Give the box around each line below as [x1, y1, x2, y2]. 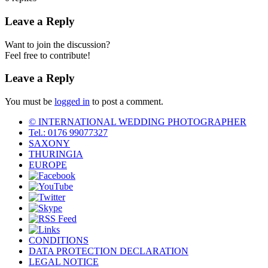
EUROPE [29, 160, 67, 170]
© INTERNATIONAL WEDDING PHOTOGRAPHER [29, 117, 246, 127]
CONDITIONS [29, 235, 89, 246]
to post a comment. [90, 96, 163, 107]
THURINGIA [29, 149, 83, 160]
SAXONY [29, 138, 70, 149]
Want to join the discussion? [5, 39, 110, 50]
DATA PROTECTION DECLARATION [29, 246, 188, 257]
